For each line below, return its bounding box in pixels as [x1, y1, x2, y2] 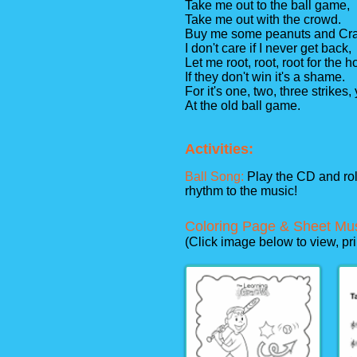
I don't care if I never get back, [185, 41, 355, 55]
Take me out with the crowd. [185, 13, 344, 26]
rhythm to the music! [185, 184, 297, 198]
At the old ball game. [185, 99, 300, 112]
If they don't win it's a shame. [185, 70, 348, 84]
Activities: [185, 141, 253, 157]
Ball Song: [185, 170, 247, 183]
